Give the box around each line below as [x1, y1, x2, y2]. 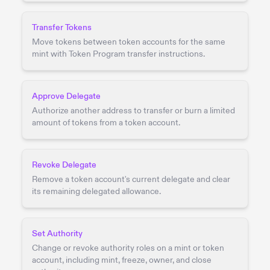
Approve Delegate [32, 90, 101, 101]
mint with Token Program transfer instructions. [32, 48, 205, 59]
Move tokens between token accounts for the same [32, 36, 225, 47]
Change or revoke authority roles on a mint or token [32, 242, 224, 253]
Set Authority [32, 228, 83, 239]
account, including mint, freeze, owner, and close [32, 254, 212, 265]
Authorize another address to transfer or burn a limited [32, 105, 235, 116]
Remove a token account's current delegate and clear [32, 174, 230, 184]
